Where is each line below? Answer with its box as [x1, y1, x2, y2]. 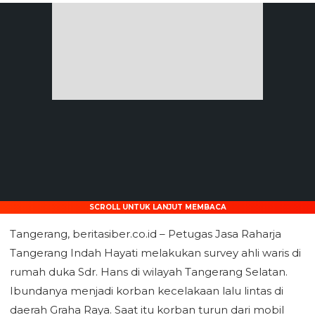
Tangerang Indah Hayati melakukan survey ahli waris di [10, 246, 301, 259]
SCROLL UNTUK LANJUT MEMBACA [89, 202, 226, 212]
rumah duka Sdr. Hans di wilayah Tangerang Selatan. [10, 265, 288, 278]
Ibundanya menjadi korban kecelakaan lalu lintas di [10, 284, 283, 297]
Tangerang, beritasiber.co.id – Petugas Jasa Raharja [10, 227, 281, 240]
